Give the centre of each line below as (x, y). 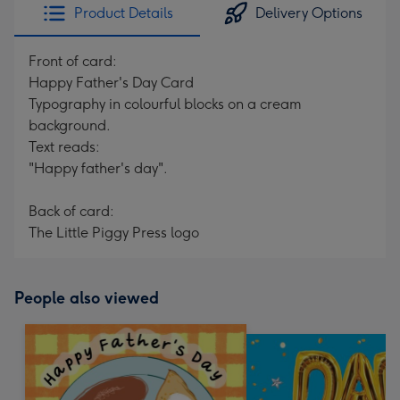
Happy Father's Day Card (111, 83)
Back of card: (71, 211)
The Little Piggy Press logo (114, 233)
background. (70, 125)
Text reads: (64, 147)
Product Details (123, 13)
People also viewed (87, 298)
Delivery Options (309, 13)
